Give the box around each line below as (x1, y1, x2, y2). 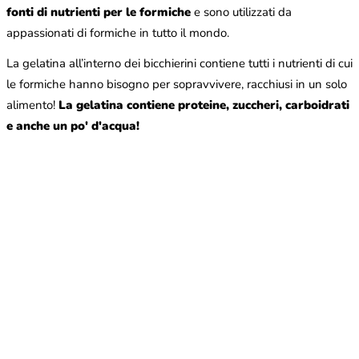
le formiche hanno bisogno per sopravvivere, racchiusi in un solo (6, 75, 347, 92)
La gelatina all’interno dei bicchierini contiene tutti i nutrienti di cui (6, 54, 353, 71)
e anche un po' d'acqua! (6, 117, 139, 134)
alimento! (6, 96, 58, 113)
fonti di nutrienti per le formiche (6, 3, 191, 20)
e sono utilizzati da (191, 3, 292, 20)
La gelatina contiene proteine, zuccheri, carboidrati (58, 96, 349, 113)
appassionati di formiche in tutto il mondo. (6, 24, 229, 41)
